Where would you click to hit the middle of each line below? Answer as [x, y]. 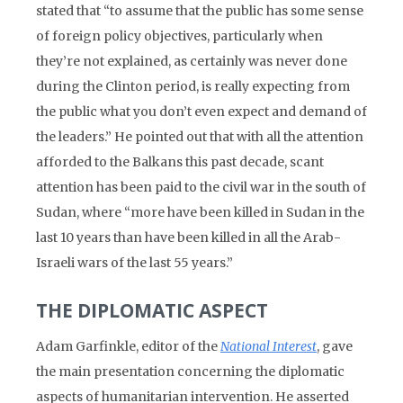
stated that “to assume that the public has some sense [200, 11]
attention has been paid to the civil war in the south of [201, 187]
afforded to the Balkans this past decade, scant [180, 162]
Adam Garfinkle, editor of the [128, 346]
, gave [335, 346]
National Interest [269, 346]
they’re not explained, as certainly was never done [192, 61]
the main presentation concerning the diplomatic [190, 372]
